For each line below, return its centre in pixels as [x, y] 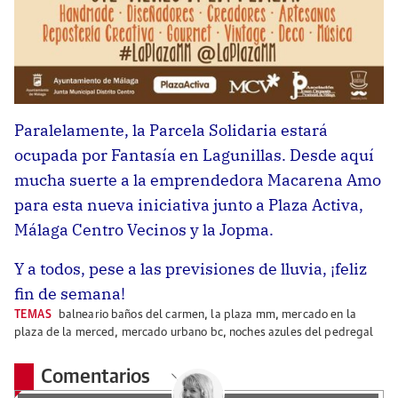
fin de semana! [70, 293]
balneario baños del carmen [131, 314]
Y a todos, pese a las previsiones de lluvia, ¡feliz [191, 268]
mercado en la [319, 314]
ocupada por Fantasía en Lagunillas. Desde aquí [194, 155]
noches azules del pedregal [302, 332]
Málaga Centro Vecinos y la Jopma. [144, 229]
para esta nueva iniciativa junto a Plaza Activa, [189, 204]
